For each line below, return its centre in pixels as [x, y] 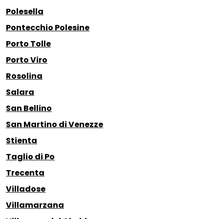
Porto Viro [27, 60]
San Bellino [29, 109]
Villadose [26, 189]
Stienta [22, 141]
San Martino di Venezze [55, 125]
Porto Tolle [28, 44]
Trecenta [25, 173]
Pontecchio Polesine [48, 28]
